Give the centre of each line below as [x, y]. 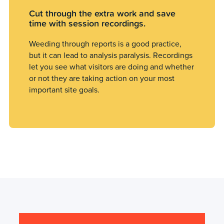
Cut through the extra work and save [102, 13]
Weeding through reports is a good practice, [105, 44]
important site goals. [64, 90]
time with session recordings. [87, 23]
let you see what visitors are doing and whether [112, 67]
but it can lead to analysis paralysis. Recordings [111, 55]
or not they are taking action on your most [102, 78]
